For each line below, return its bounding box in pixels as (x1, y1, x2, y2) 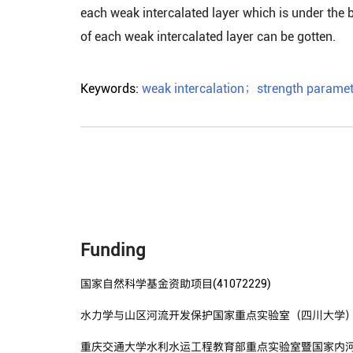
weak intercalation (142, 81, 244, 96)
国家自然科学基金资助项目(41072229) (80, 277, 271, 290)
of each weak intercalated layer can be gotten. (80, 29, 336, 44)
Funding (80, 240, 146, 260)
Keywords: (80, 81, 142, 96)
